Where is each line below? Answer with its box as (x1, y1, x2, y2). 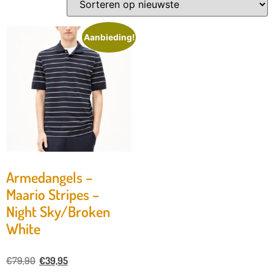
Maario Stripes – (6, 185, 99, 204)
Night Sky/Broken (6, 202, 110, 221)
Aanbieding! (83, 32, 135, 42)
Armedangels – (6, 168, 92, 187)
